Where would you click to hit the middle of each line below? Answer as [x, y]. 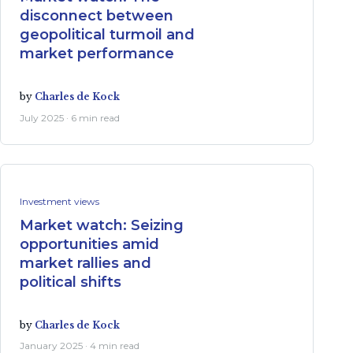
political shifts [71, 282]
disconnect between [97, 15]
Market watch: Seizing [102, 225]
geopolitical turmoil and [107, 34]
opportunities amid [89, 244]
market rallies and [85, 263]
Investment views [59, 201]
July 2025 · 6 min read [70, 117]
